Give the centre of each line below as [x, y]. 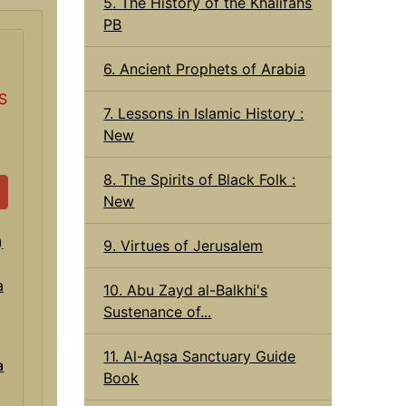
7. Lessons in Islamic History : [204, 113]
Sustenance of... [158, 311]
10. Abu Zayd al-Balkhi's [186, 290]
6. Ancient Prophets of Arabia [205, 68]
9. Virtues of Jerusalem [184, 245]
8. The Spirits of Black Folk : [200, 179]
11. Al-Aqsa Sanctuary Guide [200, 356]
